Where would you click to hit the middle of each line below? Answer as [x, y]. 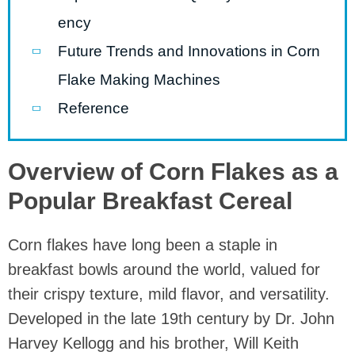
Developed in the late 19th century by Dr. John [171, 319]
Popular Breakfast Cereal [150, 201]
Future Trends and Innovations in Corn [189, 51]
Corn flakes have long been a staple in [143, 245]
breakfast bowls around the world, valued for [164, 269]
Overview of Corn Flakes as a [173, 172]
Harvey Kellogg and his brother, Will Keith [153, 343]
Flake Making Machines [139, 80]
